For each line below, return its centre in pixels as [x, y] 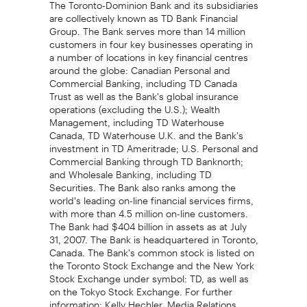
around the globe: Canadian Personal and [139, 65]
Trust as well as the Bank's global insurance [144, 91]
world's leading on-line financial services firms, [151, 196]
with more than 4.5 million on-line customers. [148, 209]
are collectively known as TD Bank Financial [143, 13]
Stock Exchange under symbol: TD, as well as [149, 274]
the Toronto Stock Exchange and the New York [151, 261]
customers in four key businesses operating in [151, 39]
